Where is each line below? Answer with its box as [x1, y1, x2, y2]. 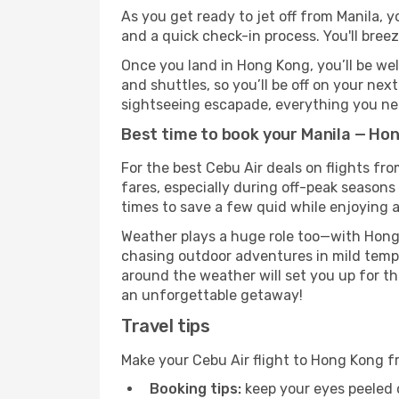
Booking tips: [150, 380, 241, 397]
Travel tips [121, 315, 210, 337]
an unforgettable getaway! [121, 287, 303, 304]
